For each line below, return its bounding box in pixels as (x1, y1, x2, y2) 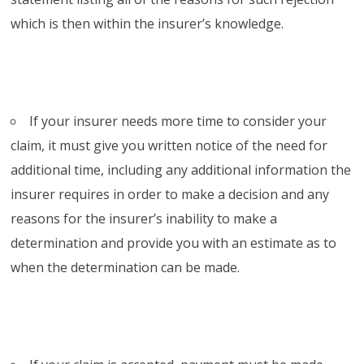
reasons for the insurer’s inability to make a (11, 209, 278, 227)
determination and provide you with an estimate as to (11, 233, 337, 252)
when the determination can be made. (11, 258, 240, 276)
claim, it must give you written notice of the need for (11, 136, 328, 154)
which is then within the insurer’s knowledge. (11, 14, 284, 32)
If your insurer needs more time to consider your (29, 111, 327, 130)
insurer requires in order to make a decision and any (11, 184, 330, 203)
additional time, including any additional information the (11, 160, 352, 179)
